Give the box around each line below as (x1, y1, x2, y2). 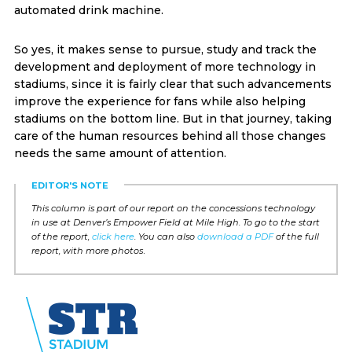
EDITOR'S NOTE (31, 179, 108, 191)
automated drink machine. (13, 3, 163, 17)
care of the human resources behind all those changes (13, 129, 326, 143)
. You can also (134, 231, 197, 242)
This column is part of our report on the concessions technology (31, 203, 315, 214)
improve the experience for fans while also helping (13, 94, 306, 108)
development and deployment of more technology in (13, 60, 316, 74)
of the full (273, 231, 319, 242)
